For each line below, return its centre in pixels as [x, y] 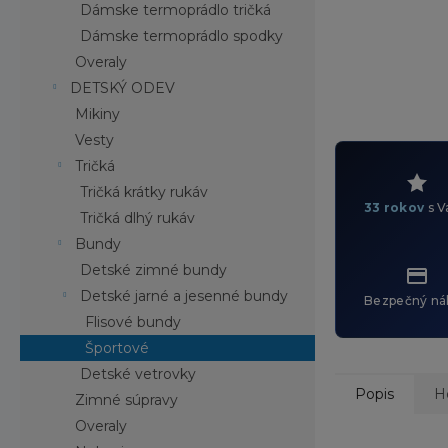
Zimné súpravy [127, 400]
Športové [117, 348]
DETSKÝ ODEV [123, 88]
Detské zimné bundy [154, 270]
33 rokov [394, 207]
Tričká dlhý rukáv [138, 218]
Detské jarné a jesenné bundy [184, 296]
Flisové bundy [133, 322]
